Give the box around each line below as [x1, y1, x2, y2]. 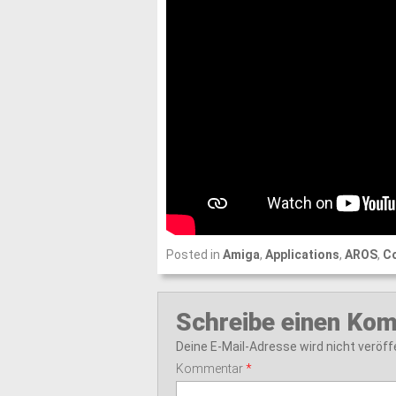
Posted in [165, 247, 223, 262]
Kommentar [175, 362, 246, 376]
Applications [264, 247, 339, 262]
